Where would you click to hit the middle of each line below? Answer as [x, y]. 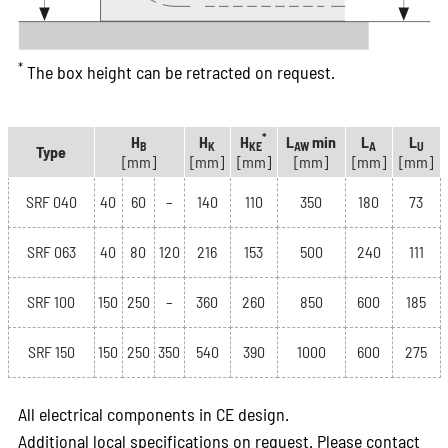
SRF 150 [51, 351]
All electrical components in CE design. [153, 413]
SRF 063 [51, 251]
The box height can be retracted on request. [178, 71]
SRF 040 [51, 201]
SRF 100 [51, 301]
